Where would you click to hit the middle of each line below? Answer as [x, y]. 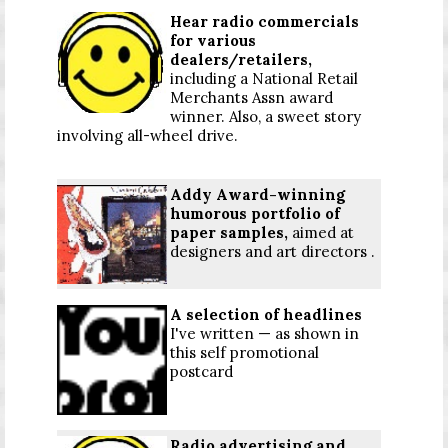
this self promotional [244, 352]
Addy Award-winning [257, 194]
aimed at [323, 232]
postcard [201, 371]
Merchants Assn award [251, 97]
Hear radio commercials [264, 21]
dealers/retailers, [241, 59]
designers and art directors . [272, 251]
